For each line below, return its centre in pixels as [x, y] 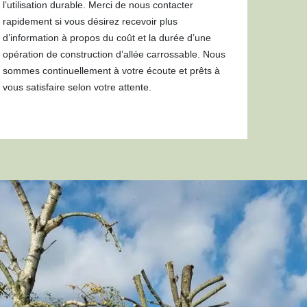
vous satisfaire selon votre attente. [77, 87]
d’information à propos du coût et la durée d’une [107, 38]
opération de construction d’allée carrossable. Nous [114, 54]
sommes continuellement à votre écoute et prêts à [112, 71]
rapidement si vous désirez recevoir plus [90, 21]
